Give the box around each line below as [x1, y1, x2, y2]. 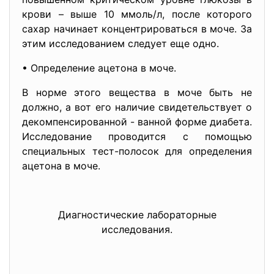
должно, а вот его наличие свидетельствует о [22, 101, 252, 113]
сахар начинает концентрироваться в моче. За [22, 23, 252, 35]
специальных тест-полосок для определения [22, 145, 252, 157]
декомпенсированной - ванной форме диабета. [22, 116, 252, 128]
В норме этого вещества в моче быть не [22, 86, 252, 98]
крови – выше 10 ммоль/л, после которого [22, 8, 252, 20]
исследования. [102, 223, 172, 235]
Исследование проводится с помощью [22, 130, 252, 143]
